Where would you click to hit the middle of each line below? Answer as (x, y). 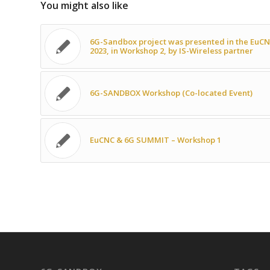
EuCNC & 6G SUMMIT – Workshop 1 (155, 140)
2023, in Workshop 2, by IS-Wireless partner (171, 51)
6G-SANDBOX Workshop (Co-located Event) (171, 93)
